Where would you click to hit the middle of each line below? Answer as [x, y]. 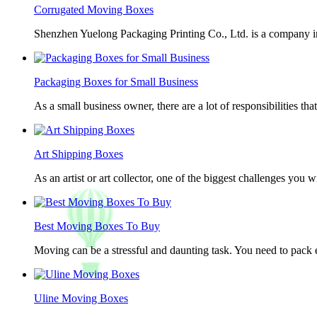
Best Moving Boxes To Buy [97, 226]
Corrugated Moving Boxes [94, 10]
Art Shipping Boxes [79, 154]
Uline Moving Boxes [81, 298]
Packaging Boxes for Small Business [116, 82]
